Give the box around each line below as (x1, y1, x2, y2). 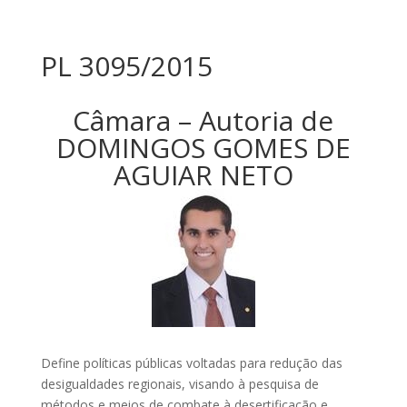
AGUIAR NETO (113, 156, 293, 194)
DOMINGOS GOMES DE (55, 129, 351, 166)
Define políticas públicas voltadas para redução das (40, 354, 342, 372)
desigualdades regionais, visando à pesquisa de (40, 375, 319, 392)
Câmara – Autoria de (73, 102, 334, 139)
